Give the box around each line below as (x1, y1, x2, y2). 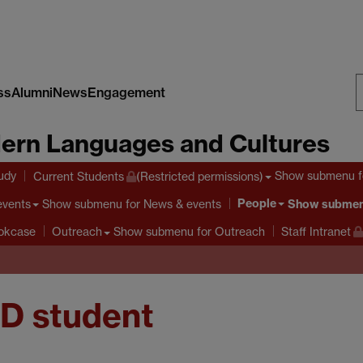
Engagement (87, 83, 165, 100)
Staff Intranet (281, 224, 351, 239)
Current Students (33, 169, 124, 183)
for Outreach (194, 224, 265, 238)
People (237, 196, 276, 211)
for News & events (122, 196, 221, 211)
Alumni (11, 83, 53, 100)
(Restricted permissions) (135, 169, 263, 183)
